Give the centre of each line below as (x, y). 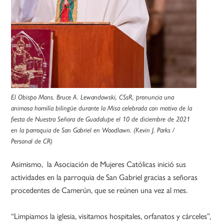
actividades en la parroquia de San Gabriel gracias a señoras (104, 177)
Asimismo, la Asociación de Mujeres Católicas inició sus (99, 164)
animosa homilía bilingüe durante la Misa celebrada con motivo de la (102, 108)
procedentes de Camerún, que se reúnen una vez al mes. (99, 190)
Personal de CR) (32, 141)
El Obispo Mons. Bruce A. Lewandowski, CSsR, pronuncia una (93, 97)
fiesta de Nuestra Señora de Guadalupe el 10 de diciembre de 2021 (101, 119)
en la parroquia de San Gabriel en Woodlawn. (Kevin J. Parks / (93, 130)
